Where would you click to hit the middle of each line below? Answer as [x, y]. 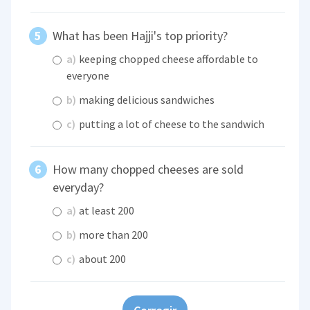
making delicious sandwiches [146, 99]
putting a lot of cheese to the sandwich [171, 124]
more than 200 [113, 235]
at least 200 [106, 211]
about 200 [102, 259]
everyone [88, 75]
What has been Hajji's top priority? [140, 36]
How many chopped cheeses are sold [148, 169]
